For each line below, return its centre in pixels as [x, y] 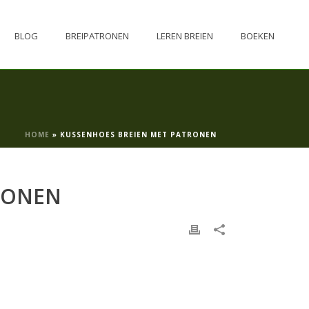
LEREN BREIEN [185, 36]
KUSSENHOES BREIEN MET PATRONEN [138, 134]
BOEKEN [258, 36]
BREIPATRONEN [97, 36]
